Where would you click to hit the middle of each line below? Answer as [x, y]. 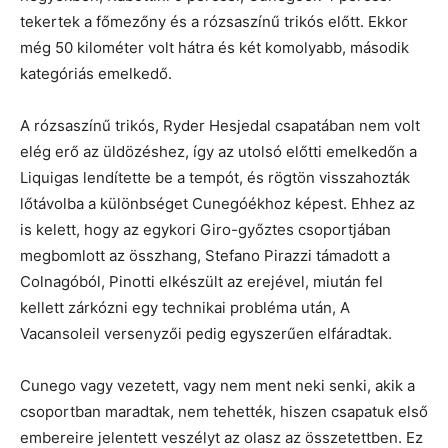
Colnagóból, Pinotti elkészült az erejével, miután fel [201, 282]
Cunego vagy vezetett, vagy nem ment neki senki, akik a [217, 386]
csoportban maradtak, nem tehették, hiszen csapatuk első [224, 412]
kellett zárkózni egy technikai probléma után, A [185, 308]
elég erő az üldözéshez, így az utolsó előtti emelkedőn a [218, 152]
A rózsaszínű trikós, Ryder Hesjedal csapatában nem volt [220, 126]
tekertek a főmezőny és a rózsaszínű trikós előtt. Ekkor [214, 22]
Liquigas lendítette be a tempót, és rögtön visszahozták [215, 178]
